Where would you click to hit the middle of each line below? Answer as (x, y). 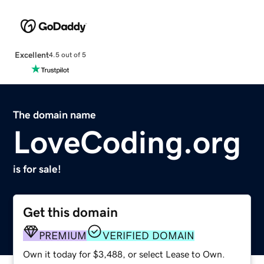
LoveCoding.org (127, 142)
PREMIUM (63, 235)
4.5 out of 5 (67, 55)
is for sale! (37, 169)
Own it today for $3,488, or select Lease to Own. (124, 254)
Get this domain (71, 212)
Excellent (32, 55)
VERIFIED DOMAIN (149, 235)
